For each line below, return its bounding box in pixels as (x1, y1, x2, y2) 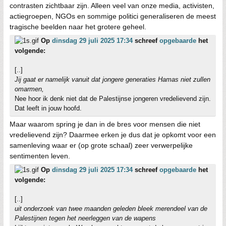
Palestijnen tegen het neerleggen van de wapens (15, 214, 156, 222)
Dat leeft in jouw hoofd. (15, 104, 82, 112)
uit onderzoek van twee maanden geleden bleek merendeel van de (15, 204, 207, 212)
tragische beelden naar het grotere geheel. (10, 22, 146, 31)
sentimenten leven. (10, 151, 70, 160)
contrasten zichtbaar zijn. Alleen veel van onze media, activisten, (10, 1, 214, 10)
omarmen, (15, 85, 44, 93)
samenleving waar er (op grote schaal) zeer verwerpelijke (10, 141, 193, 149)
